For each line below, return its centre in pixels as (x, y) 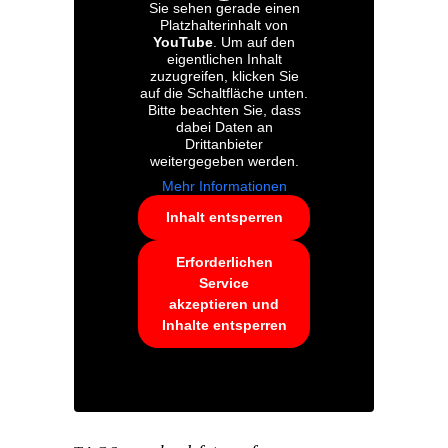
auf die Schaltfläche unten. (224, 92)
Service (224, 282)
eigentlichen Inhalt (224, 58)
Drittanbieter (224, 143)
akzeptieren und (224, 303)
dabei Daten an (224, 126)
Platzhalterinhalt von (224, 24)
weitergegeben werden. (224, 160)
